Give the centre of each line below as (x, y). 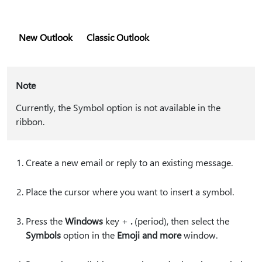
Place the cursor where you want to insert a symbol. (130, 192)
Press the (45, 221)
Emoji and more (149, 235)
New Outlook (46, 37)
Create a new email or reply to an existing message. (129, 162)
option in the (89, 235)
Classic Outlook (118, 37)
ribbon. (30, 121)
